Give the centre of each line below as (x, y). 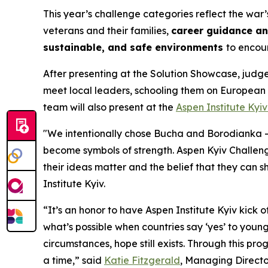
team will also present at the (109, 107)
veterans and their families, (107, 31)
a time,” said (74, 261)
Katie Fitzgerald (142, 261)
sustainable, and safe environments (135, 48)
